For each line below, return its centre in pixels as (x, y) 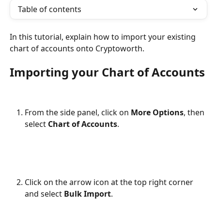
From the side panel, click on (78, 112)
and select (44, 194)
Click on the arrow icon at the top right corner (110, 182)
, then (195, 112)
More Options (157, 112)
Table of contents (50, 9)
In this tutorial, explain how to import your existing (104, 37)
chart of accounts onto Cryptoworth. (77, 48)
